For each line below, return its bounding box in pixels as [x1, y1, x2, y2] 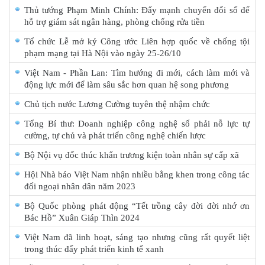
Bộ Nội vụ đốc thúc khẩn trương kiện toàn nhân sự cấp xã [24, 150, 239, 160]
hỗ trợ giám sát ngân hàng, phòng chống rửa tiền [24, 17, 205, 27]
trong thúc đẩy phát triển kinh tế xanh [24, 244, 164, 254]
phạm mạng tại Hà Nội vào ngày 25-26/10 [24, 49, 181, 59]
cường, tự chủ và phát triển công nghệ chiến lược [24, 131, 206, 141]
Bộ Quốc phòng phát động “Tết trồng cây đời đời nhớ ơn [24, 201, 250, 211]
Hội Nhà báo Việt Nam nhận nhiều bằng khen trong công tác [24, 170, 250, 180]
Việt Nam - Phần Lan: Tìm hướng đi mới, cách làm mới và [24, 68, 250, 78]
